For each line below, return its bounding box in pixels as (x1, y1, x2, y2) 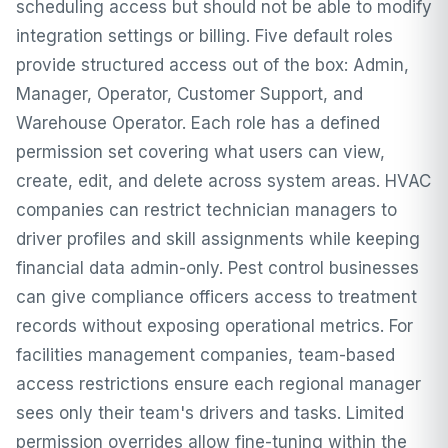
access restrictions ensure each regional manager (16, 374, 421, 395)
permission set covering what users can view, (16, 142, 385, 163)
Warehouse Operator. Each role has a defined (16, 113, 380, 134)
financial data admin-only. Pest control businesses (16, 258, 419, 279)
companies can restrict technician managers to (16, 200, 397, 221)
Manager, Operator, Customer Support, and (16, 84, 363, 105)
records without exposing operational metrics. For (16, 316, 413, 337)
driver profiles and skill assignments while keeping (16, 229, 420, 250)
